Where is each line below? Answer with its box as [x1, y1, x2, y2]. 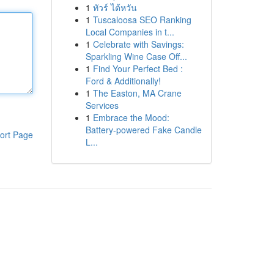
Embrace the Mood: [92, 111, 169, 124]
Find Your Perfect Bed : [92, 62, 183, 75]
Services [85, 99, 119, 111]
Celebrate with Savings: [92, 38, 184, 50]
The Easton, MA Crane [92, 87, 182, 99]
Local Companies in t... [85, 26, 174, 38]
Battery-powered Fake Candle [85, 124, 202, 136]
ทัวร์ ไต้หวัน [92, 1, 137, 13]
